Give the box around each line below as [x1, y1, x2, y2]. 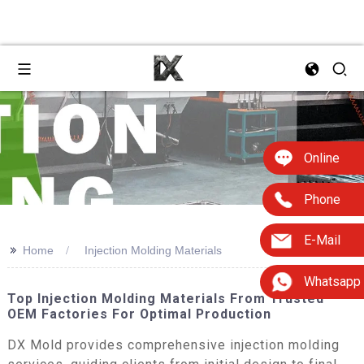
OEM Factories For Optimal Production [6, 306, 271, 322]
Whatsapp [304, 274, 361, 290]
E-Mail [304, 232, 340, 249]
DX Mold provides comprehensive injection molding [6, 336, 340, 353]
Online [304, 149, 340, 166]
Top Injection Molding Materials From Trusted [6, 291, 324, 306]
